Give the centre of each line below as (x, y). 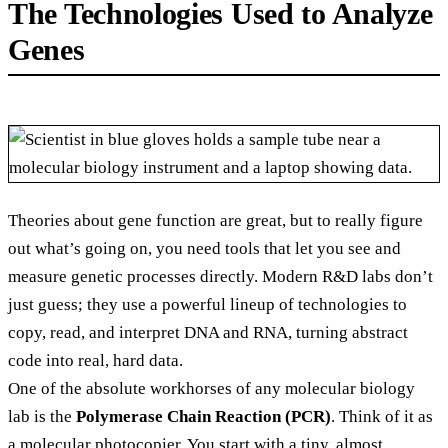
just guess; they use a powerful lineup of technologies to (207, 305)
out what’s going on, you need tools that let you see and (204, 249)
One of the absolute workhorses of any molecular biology (211, 389)
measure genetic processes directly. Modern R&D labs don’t (220, 277)
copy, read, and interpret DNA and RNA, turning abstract (208, 333)
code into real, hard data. (95, 361)
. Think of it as (382, 417)
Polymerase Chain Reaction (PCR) (203, 417)
